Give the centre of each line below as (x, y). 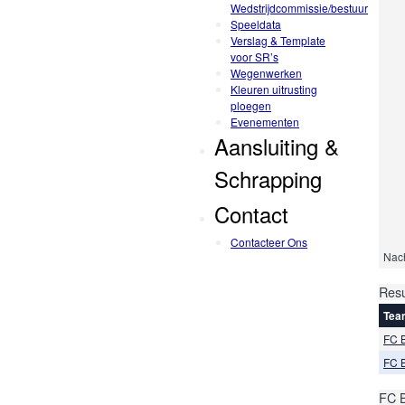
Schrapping (268, 178)
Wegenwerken (266, 72)
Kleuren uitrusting (274, 89)
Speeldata (256, 24)
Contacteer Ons (269, 241)
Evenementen (265, 121)
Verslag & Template (278, 40)
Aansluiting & (277, 146)
